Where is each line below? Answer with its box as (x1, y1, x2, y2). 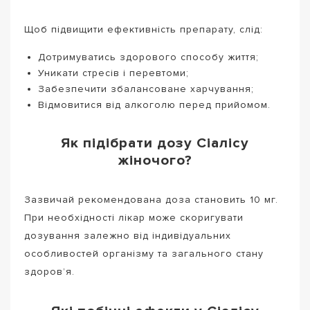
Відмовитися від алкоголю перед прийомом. (38, 98, 271, 111)
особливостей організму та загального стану (24, 247, 264, 259)
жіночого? (118, 152, 192, 170)
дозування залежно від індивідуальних (24, 229, 231, 241)
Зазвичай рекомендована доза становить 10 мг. (24, 193, 278, 206)
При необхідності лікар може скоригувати (24, 211, 244, 224)
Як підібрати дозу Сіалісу (61, 134, 249, 152)
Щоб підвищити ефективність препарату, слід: (24, 23, 263, 35)
